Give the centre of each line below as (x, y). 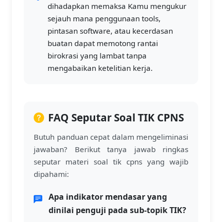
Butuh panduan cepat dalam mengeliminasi (111, 137)
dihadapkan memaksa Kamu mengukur (117, 6)
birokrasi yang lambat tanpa (97, 55)
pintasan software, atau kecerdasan (110, 31)
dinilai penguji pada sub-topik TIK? (117, 210)
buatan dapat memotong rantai (103, 43)
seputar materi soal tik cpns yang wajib (111, 162)
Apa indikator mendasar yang (108, 197)
